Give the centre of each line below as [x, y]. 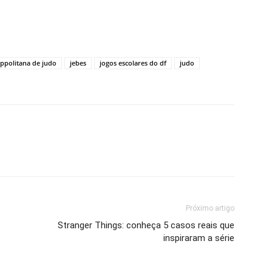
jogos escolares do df [133, 63]
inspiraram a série [199, 238]
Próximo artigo [210, 208]
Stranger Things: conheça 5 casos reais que [146, 225]
